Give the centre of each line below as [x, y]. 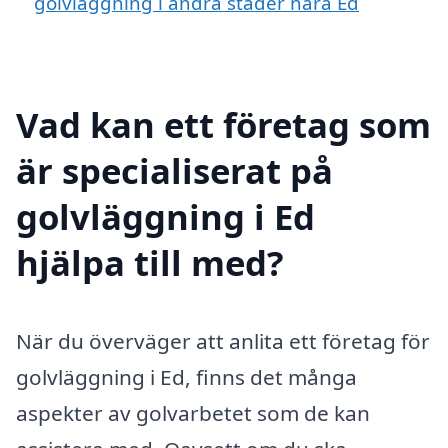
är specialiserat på [174, 170]
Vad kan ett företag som [223, 124]
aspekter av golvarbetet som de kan [193, 412]
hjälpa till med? [150, 262]
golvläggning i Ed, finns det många [186, 376]
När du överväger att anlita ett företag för [223, 340]
